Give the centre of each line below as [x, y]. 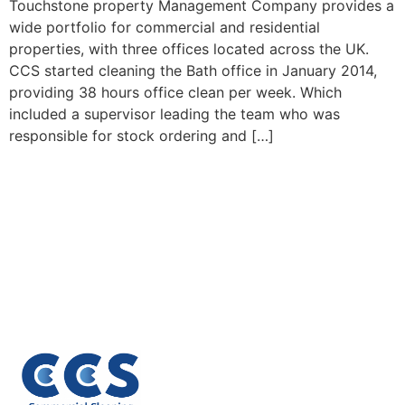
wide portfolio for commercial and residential [165, 28]
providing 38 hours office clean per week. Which [175, 93]
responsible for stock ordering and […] [141, 136]
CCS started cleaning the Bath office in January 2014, [193, 71]
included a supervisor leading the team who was [174, 114]
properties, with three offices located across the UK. [189, 49]
